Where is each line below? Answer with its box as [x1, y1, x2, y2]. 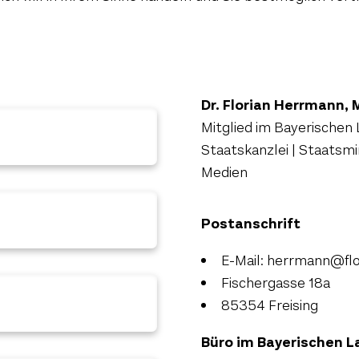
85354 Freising [221, 296, 318, 315]
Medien [201, 163, 248, 182]
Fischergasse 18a [221, 273, 330, 292]
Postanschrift [201, 214, 301, 233]
